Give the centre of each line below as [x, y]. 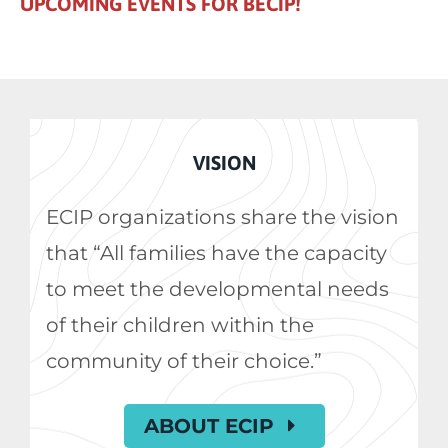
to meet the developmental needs [217, 289]
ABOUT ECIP [211, 426]
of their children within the [180, 325]
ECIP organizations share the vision [222, 217]
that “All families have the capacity [216, 253]
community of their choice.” [184, 361]
